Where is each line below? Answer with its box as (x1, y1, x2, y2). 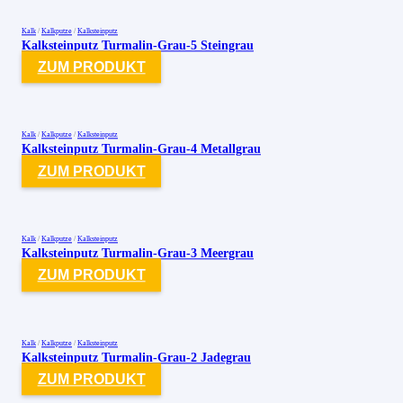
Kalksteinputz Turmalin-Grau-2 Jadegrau (22, 350, 251, 365)
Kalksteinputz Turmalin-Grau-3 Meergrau (22, 246, 254, 261)
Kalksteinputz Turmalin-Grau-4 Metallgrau (22, 141, 261, 157)
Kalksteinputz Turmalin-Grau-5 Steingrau (22, 37, 254, 52)
